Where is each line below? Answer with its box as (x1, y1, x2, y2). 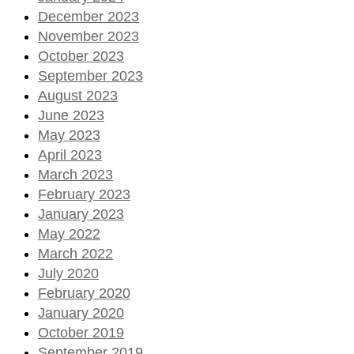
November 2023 (38, 28, 139, 44)
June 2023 (38, 107, 104, 123)
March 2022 (38, 245, 113, 262)
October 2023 (38, 47, 124, 64)
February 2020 (38, 284, 130, 301)
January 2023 (38, 205, 124, 222)
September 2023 (38, 67, 143, 84)
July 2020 (38, 265, 99, 281)
